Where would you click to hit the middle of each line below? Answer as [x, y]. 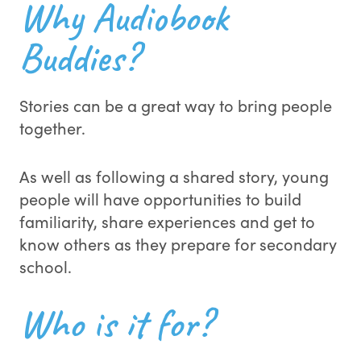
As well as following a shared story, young [174, 176]
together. [52, 128]
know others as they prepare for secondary [178, 244]
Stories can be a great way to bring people [176, 105]
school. [46, 266]
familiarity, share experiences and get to [167, 221]
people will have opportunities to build [160, 199]
